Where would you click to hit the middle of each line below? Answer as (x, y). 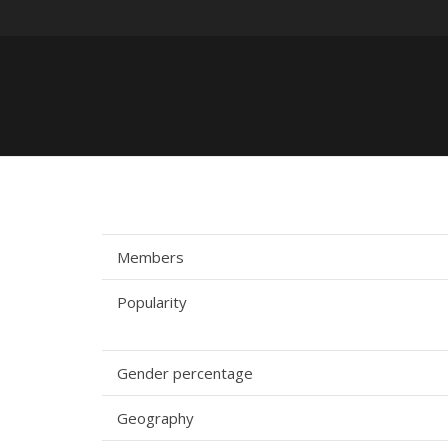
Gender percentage (185, 373)
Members (150, 257)
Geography (155, 418)
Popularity (152, 302)
